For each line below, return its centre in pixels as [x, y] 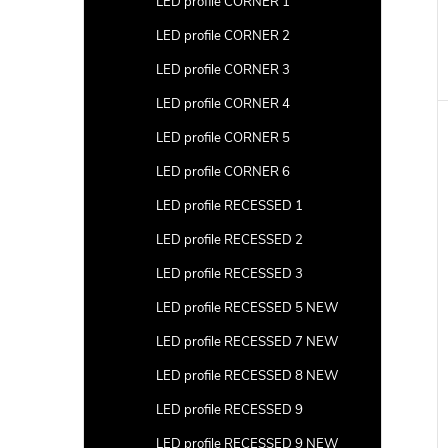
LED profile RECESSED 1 [229, 206]
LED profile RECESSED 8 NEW [247, 376]
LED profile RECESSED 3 [229, 274]
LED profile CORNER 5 [223, 138]
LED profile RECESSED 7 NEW [247, 342]
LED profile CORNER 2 [223, 36]
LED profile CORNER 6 [223, 172]
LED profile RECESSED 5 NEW [247, 308]
